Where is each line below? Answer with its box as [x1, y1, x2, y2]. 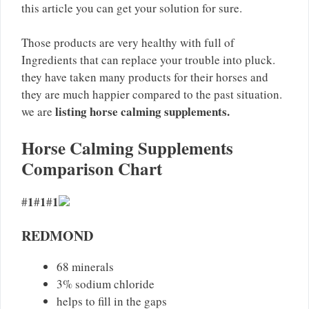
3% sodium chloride [57, 276, 154, 292]
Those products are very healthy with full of [21, 34, 235, 51]
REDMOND [21, 226, 93, 246]
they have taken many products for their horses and [21, 69, 268, 86]
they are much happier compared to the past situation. [21, 86, 282, 103]
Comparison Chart [21, 155, 162, 181]
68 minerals [57, 259, 114, 275]
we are [21, 103, 55, 120]
